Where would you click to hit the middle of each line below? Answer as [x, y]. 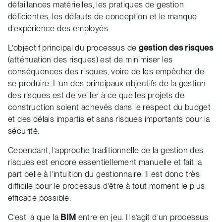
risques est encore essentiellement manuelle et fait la [105, 162]
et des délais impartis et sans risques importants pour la [109, 119]
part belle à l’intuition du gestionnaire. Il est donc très [104, 174]
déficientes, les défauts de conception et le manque [103, 16]
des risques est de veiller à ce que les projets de [96, 95]
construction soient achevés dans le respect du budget [110, 107]
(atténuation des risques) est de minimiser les [90, 59]
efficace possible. [40, 197]
